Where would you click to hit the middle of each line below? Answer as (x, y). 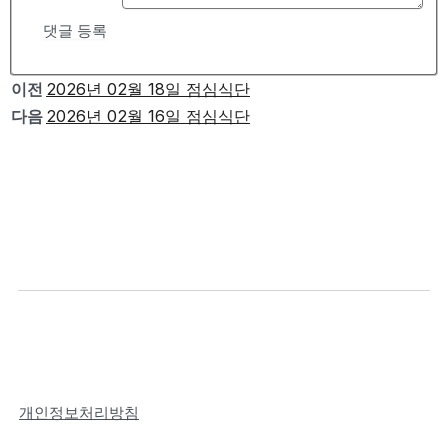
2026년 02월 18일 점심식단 (148, 89)
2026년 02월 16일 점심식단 (148, 116)
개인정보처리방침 (79, 413)
